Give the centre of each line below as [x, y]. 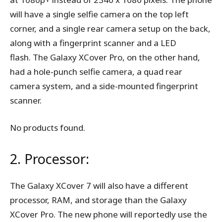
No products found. [48, 128]
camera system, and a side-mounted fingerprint [104, 86]
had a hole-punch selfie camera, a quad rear [96, 72]
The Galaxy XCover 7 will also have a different [99, 186]
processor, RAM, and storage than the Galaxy [98, 200]
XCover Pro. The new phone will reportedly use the [109, 215]
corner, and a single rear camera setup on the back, [110, 29]
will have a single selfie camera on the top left [99, 14]
